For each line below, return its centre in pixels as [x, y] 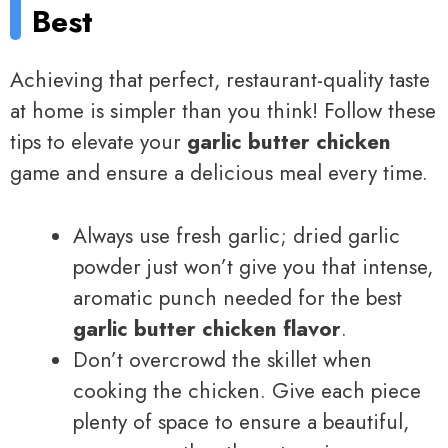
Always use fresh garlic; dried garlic [236, 235]
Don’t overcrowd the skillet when [222, 359]
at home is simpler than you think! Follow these [223, 111]
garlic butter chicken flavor [207, 328]
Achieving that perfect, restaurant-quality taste [220, 80]
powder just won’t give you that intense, [253, 266]
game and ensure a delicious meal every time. [219, 173]
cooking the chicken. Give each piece [247, 390]
